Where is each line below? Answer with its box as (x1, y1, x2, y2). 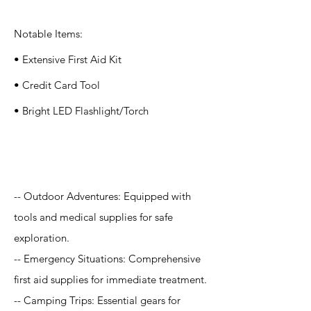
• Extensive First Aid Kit (14, 53, 121, 66)
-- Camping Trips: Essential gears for (14, 294, 180, 307)
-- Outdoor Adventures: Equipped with (14, 190, 191, 203)
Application (24, 146, 92, 162)
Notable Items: (14, 27, 83, 40)
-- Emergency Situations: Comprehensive (14, 252, 201, 265)
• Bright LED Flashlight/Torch (14, 104, 149, 117)
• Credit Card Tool (14, 78, 100, 92)
